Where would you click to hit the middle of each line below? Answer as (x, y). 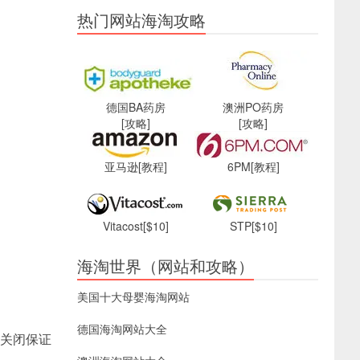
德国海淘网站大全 (122, 329)
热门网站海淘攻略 (141, 20)
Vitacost (123, 226)
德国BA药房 (136, 107)
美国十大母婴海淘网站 (133, 297)
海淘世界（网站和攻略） (166, 266)
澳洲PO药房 (253, 107)
